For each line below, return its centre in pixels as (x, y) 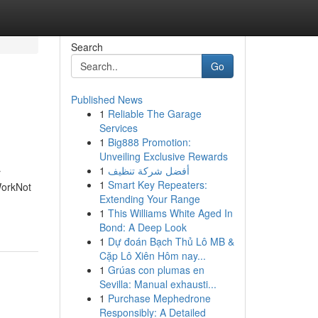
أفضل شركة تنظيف (148, 170)
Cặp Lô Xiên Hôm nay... (152, 256)
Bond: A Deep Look (143, 227)
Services (118, 128)
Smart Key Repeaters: (157, 185)
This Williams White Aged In (170, 213)
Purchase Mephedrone (159, 298)
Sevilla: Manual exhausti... (158, 284)
